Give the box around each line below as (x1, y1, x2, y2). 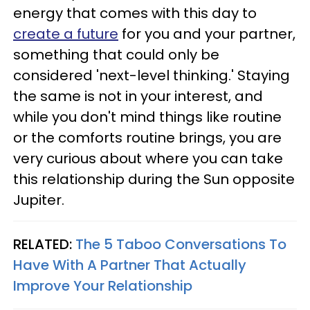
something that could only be (13, 44, 219, 64)
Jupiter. (13, 190, 64, 210)
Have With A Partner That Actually (13, 255, 246, 275)
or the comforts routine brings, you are (13, 127, 282, 147)
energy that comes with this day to (13, 3, 257, 23)
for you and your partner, (118, 24, 295, 44)
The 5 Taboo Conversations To (75, 234, 286, 254)
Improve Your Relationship (13, 275, 192, 295)
